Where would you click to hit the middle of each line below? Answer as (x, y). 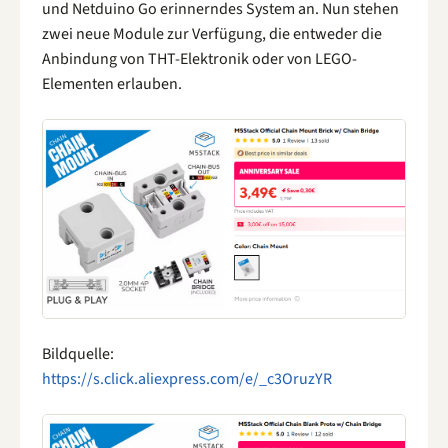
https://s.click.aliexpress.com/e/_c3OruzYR (187, 378)
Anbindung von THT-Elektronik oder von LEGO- (199, 58)
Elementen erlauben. (112, 83)
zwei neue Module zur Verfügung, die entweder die (212, 33)
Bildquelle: (78, 353)
